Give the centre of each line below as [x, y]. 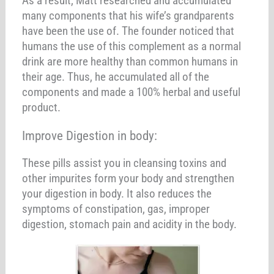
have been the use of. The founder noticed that [128, 31]
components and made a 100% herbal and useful [131, 92]
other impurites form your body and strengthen [128, 178]
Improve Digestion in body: [90, 135]
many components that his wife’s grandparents [128, 15]
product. [42, 107]
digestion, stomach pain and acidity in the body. [130, 224]
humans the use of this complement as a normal [132, 46]
